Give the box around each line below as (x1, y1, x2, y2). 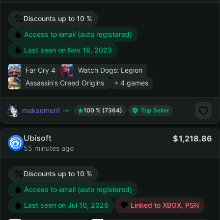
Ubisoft (24, 133, 52, 143)
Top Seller (141, 107, 169, 114)
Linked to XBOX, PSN (131, 201, 199, 209)
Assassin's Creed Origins (26, 79, 104, 87)
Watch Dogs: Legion (78, 66, 142, 74)
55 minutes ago (24, 144, 74, 152)
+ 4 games (114, 79, 148, 87)
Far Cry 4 (26, 66, 55, 74)
